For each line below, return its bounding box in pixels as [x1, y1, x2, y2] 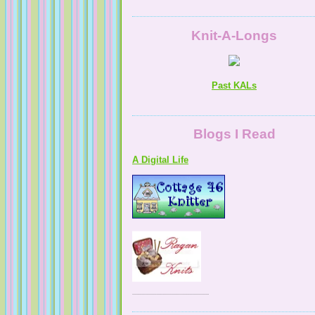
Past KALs [212, 80, 257, 91]
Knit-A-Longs [191, 28, 277, 44]
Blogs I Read [193, 127, 276, 142]
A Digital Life [132, 128, 188, 139]
